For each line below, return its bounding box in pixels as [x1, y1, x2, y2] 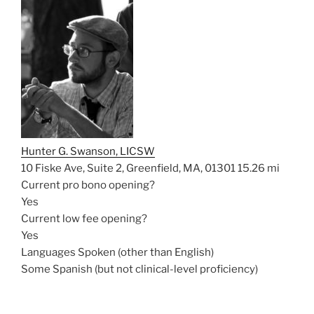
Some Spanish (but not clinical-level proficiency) [21, 263, 258, 275]
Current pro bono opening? [21, 179, 155, 191]
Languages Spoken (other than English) [21, 246, 214, 259]
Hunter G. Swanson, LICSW [21, 145, 155, 158]
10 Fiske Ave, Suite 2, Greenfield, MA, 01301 [21, 162, 235, 175]
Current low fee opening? [21, 212, 147, 225]
